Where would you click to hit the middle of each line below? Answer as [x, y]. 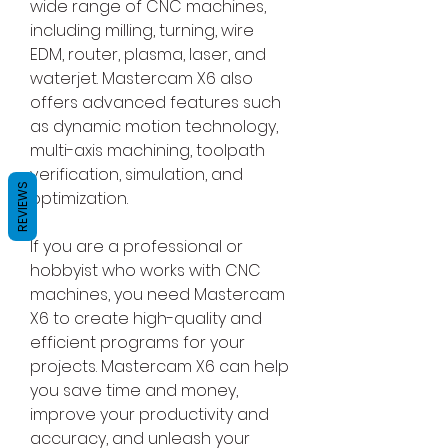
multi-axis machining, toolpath [147, 151]
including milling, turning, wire [142, 31]
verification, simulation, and [136, 175]
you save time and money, [134, 391]
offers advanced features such [155, 103]
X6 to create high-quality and [146, 319]
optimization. [79, 199]
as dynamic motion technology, [154, 127]
